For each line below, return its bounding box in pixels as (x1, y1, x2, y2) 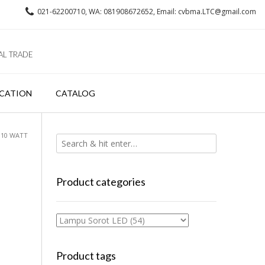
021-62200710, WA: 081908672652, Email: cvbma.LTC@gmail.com (35, 7, 256, 17)
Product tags (56, 249, 116, 262)
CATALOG (55, 88, 95, 98)
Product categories (56, 175, 146, 188)
